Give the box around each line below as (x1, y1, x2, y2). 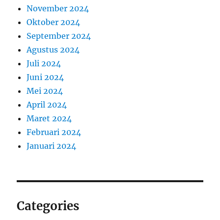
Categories (17, 198, 80, 214)
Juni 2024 (27, 72, 64, 82)
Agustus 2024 (27, 45, 80, 55)
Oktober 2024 (27, 17, 81, 27)
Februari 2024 (27, 127, 82, 137)
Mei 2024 (27, 86, 63, 96)
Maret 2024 (27, 113, 72, 124)
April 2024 (27, 100, 67, 110)
